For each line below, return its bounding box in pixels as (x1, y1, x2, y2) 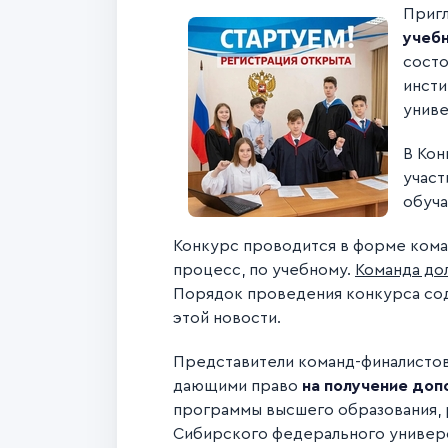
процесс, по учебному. (173, 262, 355, 278)
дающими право (173, 378, 302, 394)
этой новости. (173, 310, 281, 326)
